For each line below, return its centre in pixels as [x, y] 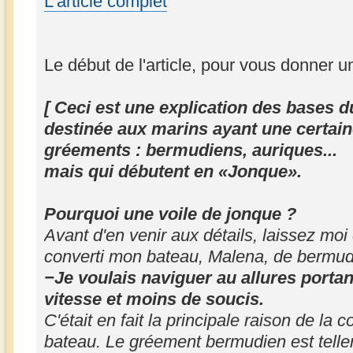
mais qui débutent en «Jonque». [173, 172]
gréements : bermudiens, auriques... [191, 150]
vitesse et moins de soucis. [154, 299]
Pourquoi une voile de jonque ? [170, 214]
